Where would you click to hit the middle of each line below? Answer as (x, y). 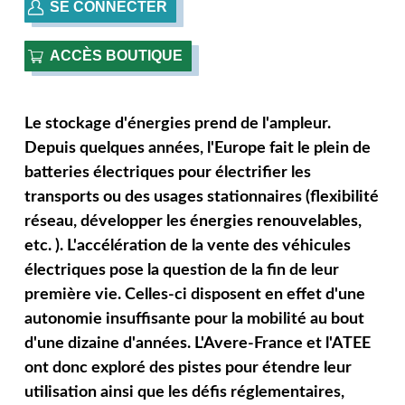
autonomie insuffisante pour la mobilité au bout (194, 319)
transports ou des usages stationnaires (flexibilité (201, 197)
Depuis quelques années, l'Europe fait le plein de (197, 148)
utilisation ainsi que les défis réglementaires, (184, 392)
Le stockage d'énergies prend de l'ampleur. (177, 124)
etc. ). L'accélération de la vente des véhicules (187, 246)
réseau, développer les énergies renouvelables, (193, 221)
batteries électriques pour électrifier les (167, 173)
